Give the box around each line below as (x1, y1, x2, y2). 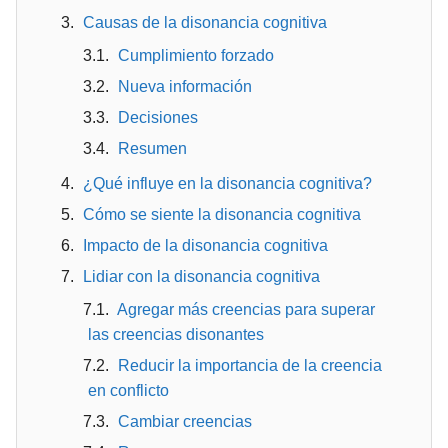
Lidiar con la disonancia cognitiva (83, 268, 320, 285)
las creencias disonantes (88, 326, 264, 343)
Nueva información (118, 78, 252, 95)
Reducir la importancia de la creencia (118, 357, 382, 374)
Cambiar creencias (118, 413, 252, 430)
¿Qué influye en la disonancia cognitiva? (83, 175, 372, 192)
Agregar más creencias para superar (117, 301, 375, 318)
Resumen (118, 140, 187, 157)
